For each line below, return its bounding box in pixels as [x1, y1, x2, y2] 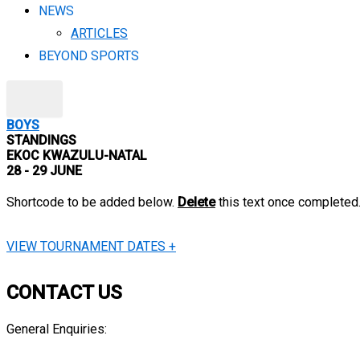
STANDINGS [6, 133, 76, 148]
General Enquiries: [6, 321, 107, 337]
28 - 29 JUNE [6, 163, 82, 178]
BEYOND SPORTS [39, 48, 139, 63]
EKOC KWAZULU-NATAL [6, 148, 147, 163]
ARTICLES [71, 26, 128, 41]
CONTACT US [6, 281, 122, 305]
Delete [178, 194, 215, 210]
